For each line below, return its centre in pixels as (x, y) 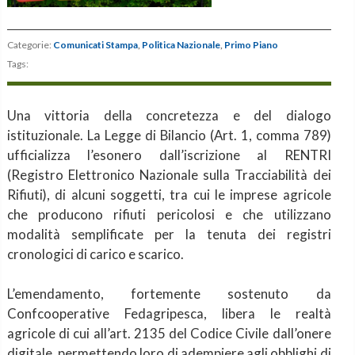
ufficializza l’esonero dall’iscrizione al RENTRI (169, 155)
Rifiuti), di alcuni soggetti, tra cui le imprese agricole (169, 194)
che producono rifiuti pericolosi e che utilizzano (169, 214)
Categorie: (30, 45)
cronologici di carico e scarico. (95, 254)
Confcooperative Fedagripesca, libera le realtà (169, 313)
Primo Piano (251, 45)
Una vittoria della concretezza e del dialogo (169, 115)
